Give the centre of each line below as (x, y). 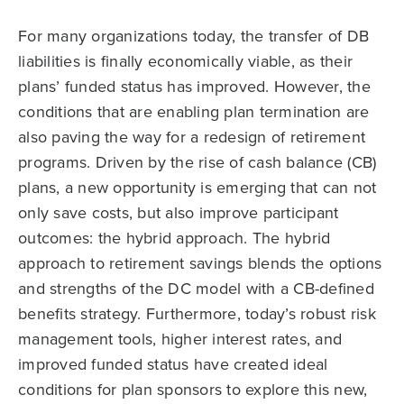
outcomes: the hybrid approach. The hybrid (174, 237)
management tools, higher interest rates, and (180, 338)
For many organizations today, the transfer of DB (193, 35)
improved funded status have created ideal (173, 363)
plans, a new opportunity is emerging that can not (197, 187)
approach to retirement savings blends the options (200, 262)
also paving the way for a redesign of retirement (192, 136)
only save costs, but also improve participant (179, 212)
